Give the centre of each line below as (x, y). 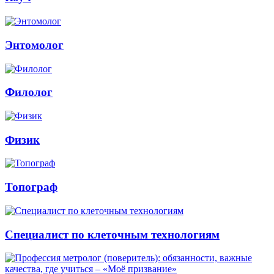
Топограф (31, 187)
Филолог (29, 92)
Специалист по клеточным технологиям (112, 234)
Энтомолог (34, 45)
